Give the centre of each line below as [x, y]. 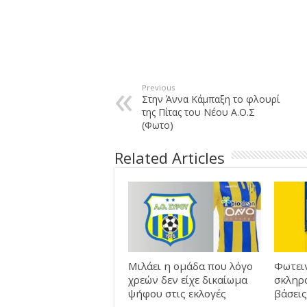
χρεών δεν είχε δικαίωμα [188, 280]
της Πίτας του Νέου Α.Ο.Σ [198, 112]
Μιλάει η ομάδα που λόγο [191, 266]
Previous [158, 87]
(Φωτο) [158, 125]
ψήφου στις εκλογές [177, 294]
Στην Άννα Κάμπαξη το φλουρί [211, 99]
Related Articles [170, 158]
